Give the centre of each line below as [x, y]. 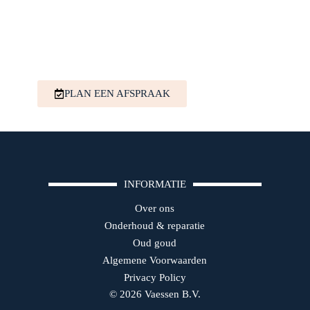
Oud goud [155, 243]
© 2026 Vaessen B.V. [155, 294]
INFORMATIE [155, 184]
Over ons [155, 208]
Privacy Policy [155, 277]
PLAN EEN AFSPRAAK [117, 93]
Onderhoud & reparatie [155, 225]
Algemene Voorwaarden [155, 260]
